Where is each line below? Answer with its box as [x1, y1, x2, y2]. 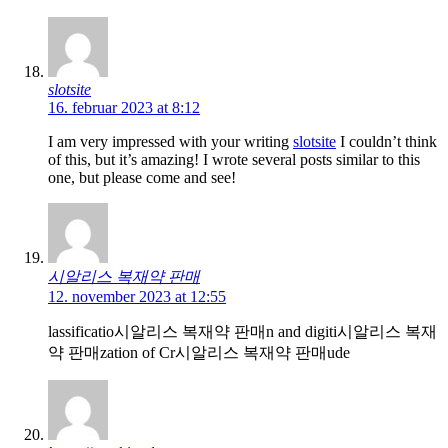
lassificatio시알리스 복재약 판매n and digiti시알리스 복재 [48, 322, 437, 340]
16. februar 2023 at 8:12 [48, 98, 200, 116]
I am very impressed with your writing [48, 132, 293, 150]
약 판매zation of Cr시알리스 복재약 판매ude [48, 343, 350, 361]
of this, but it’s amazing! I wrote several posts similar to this [48, 150, 420, 168]
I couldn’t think [336, 132, 437, 150]
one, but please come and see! [48, 168, 236, 186]
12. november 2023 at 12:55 [48, 287, 226, 305]
